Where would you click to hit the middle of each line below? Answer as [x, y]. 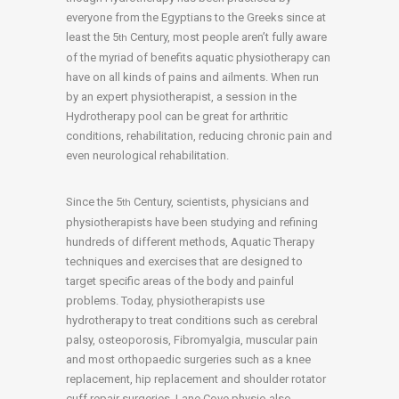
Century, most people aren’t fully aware [227, 37]
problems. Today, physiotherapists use [165, 301]
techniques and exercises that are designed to [184, 262]
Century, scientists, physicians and [220, 202]
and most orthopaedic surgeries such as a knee [188, 360]
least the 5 [92, 37]
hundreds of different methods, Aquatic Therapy [190, 242]
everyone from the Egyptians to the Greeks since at [196, 18]
